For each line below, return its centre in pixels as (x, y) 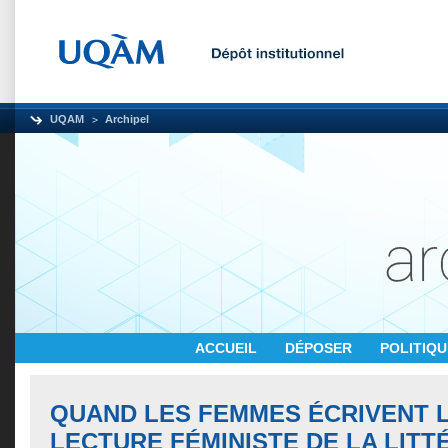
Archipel (127, 119)
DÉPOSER (320, 348)
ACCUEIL (228, 348)
